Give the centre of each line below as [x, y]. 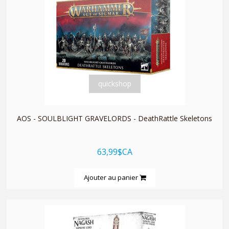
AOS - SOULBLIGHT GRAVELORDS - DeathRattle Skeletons [114, 118]
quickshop [114, 83]
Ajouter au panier [111, 177]
